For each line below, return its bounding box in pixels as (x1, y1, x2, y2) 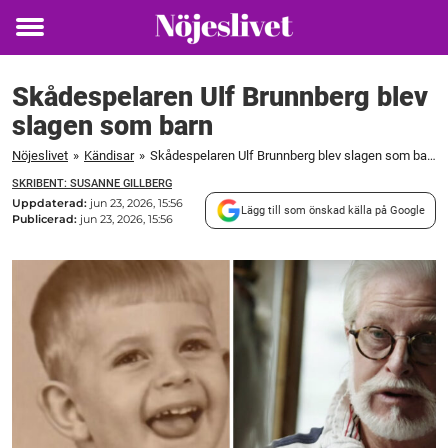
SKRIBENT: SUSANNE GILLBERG (12, 177, 172, 190)
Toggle (16, 30, 70, 52)
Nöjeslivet (12, 148, 68, 163)
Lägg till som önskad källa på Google (241, 203, 425, 217)
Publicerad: (12, 211, 80, 226)
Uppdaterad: (12, 195, 90, 210)
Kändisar (84, 148, 134, 163)
